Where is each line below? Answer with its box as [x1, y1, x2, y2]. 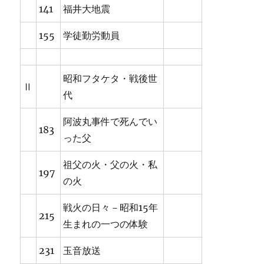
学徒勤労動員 [63, 29, 120, 42]
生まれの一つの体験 [63, 218, 148, 230]
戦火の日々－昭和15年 [63, 202, 159, 214]
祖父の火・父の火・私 [63, 159, 158, 171]
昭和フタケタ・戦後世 [63, 72, 158, 85]
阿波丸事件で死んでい [63, 115, 158, 128]
